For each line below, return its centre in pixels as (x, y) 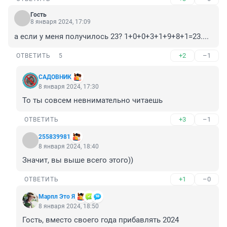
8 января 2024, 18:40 (69, 147)
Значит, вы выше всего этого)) (78, 160)
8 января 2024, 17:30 (69, 87)
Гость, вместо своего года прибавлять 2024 (101, 220)
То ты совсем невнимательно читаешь (92, 101)
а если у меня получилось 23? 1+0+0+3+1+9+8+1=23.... (111, 37)
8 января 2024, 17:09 (61, 22)
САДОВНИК (55, 77)
